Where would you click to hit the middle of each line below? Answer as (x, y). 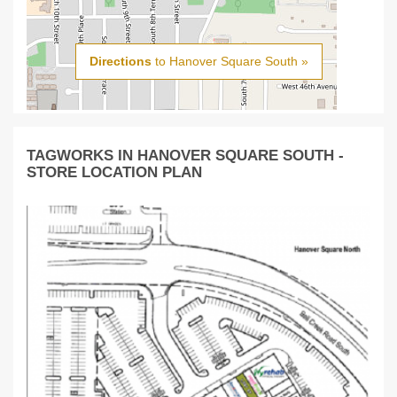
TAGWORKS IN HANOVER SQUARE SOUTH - (185, 156)
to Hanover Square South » (230, 62)
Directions (120, 62)
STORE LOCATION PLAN (114, 172)
